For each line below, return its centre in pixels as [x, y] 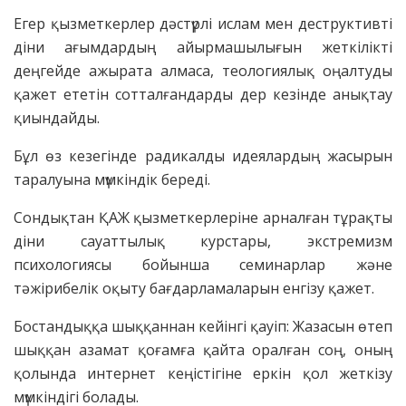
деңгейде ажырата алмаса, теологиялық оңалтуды [203, 70]
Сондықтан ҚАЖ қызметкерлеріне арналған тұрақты [203, 217]
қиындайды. [57, 117]
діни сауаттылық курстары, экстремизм [203, 241]
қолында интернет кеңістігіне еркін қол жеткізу [203, 373]
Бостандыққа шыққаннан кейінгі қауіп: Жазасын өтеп [203, 326]
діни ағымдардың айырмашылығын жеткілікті [203, 47]
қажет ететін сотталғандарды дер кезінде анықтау [203, 94]
